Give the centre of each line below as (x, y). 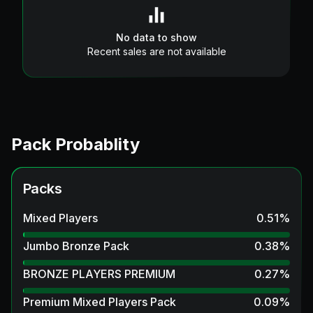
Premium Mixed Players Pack (100, 301)
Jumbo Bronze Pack (76, 246)
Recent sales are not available (156, 51)
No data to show (156, 37)
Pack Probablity (75, 144)
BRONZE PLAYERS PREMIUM (99, 274)
